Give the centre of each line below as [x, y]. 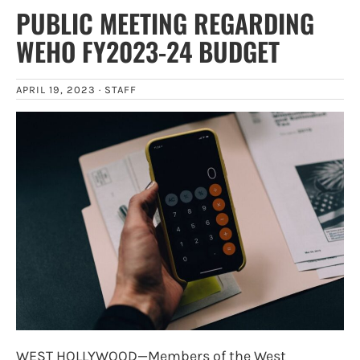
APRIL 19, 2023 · [60, 89]
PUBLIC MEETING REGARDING [165, 22]
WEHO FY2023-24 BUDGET [148, 51]
